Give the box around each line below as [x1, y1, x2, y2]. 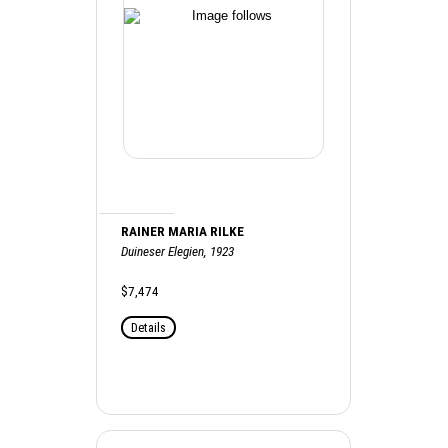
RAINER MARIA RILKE [121, 223, 245, 239]
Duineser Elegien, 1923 [121, 243, 235, 259]
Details [131, 319, 167, 335]
